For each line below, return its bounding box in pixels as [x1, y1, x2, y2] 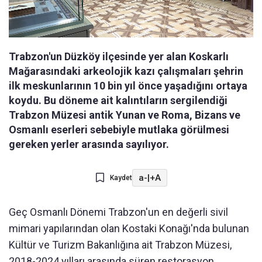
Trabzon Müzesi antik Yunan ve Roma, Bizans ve [9, 109, 240, 122]
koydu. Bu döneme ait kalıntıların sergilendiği [9, 94, 227, 107]
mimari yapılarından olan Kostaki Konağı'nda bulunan [9, 222, 249, 235]
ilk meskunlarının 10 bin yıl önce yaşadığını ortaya [9, 80, 247, 92]
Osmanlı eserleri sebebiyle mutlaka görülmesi [9, 123, 229, 136]
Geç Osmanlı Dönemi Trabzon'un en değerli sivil [9, 206, 228, 219]
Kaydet [109, 174, 132, 182]
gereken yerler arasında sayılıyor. [9, 138, 169, 151]
